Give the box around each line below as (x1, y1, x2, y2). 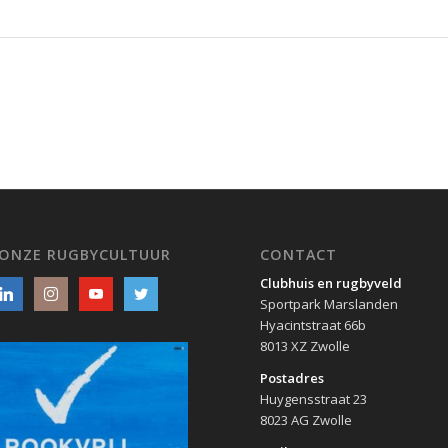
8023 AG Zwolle (260, 411, 353, 430)
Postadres (260, 369, 325, 388)
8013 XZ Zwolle (260, 337, 351, 356)
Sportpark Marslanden (260, 295, 399, 314)
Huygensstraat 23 (260, 390, 368, 409)
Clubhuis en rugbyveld (260, 274, 403, 293)
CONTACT (260, 245, 338, 265)
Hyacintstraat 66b (260, 316, 367, 335)
